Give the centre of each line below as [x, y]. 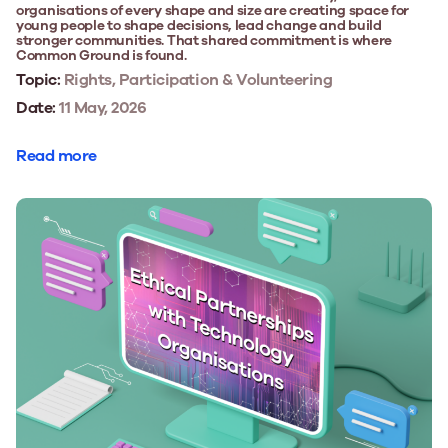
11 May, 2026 [101, 107]
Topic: [38, 79]
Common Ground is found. [101, 55]
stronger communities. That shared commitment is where [204, 40]
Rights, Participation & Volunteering [196, 79]
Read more [56, 155]
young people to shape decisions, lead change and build [199, 25]
